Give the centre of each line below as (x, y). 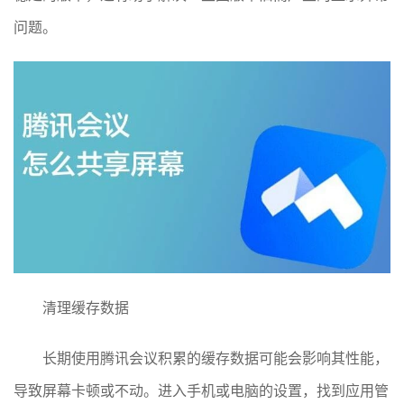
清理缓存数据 (86, 307)
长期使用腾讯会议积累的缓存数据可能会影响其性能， (216, 358)
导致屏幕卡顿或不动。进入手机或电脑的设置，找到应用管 (201, 390)
